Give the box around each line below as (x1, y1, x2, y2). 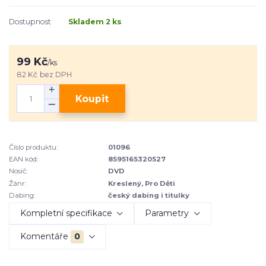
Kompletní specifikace (20, 208, 112, 219)
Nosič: (9, 167, 27, 176)
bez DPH (40, 69, 72, 79)
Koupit (75, 93, 109, 104)
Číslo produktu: (9, 142, 58, 151)
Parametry (145, 208, 189, 219)
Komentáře (20, 231, 68, 242)
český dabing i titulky (108, 191, 190, 200)
